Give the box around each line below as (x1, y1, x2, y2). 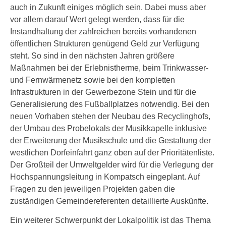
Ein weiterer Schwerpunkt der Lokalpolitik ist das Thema (10, 216, 211, 224)
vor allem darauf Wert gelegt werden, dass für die (10, 15, 185, 24)
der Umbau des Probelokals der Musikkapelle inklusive (10, 124, 207, 133)
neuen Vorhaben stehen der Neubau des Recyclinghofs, (10, 112, 210, 121)
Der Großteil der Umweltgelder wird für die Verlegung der (10, 160, 213, 169)
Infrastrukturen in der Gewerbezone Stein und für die (10, 88, 196, 96)
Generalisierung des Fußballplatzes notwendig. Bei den (10, 100, 209, 108)
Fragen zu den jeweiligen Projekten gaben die (10, 185, 175, 193)
